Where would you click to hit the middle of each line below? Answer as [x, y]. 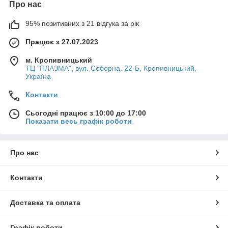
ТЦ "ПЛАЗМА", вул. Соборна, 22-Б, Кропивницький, [111, 68]
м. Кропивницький [59, 60]
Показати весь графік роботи [79, 121]
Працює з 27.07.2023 [62, 42]
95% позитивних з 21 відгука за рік [82, 23]
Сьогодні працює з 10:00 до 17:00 [86, 113]
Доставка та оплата [45, 203]
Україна [38, 76]
